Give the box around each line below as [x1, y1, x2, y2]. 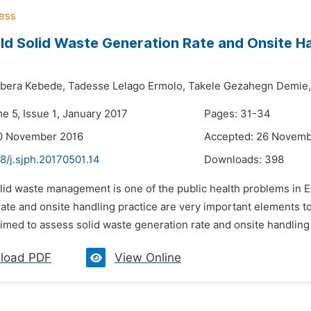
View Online [115, 251, 181, 264]
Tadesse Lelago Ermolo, [68, 80, 185, 92]
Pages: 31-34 [204, 108, 271, 120]
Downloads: [204, 153, 264, 166]
